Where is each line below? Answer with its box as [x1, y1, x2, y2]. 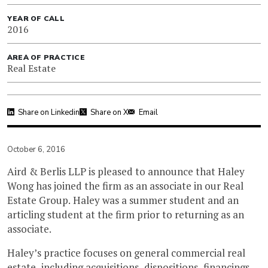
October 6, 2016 [7, 144, 65, 155]
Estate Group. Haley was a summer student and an [7, 193, 239, 207]
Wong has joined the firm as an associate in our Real [7, 178, 243, 193]
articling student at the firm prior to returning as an [7, 207, 244, 221]
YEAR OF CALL [7, 13, 65, 23]
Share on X [90, 106, 128, 118]
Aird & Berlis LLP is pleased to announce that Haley [7, 164, 245, 178]
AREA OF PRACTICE [7, 52, 85, 62]
